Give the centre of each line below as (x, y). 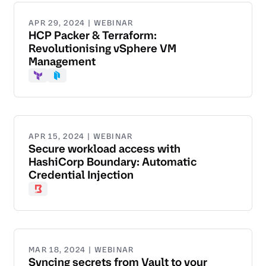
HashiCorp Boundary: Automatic (113, 162)
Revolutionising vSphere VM (102, 49)
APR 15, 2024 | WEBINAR (81, 137)
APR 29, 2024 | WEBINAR (81, 23)
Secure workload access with (104, 149)
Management (62, 62)
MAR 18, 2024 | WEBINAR (81, 250)
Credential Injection (81, 175)
